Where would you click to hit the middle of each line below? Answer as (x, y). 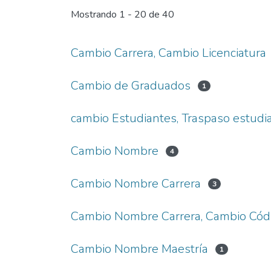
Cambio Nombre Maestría (139, 249)
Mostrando (95, 15)
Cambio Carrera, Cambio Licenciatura (168, 53)
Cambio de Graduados (131, 86)
